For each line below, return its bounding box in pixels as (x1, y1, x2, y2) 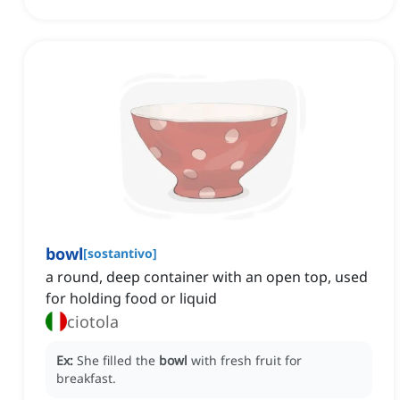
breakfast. (56, 370, 116, 387)
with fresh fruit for (191, 352, 302, 370)
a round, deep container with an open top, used (46, 267, 368, 287)
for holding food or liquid (46, 288, 217, 309)
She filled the (77, 352, 159, 370)
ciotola (67, 311, 119, 333)
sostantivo (87, 245, 153, 262)
